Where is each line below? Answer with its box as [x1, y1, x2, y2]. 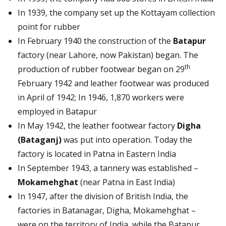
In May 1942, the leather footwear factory [18, 120, 177, 131]
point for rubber [18, 21, 80, 32]
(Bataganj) [18, 134, 62, 145]
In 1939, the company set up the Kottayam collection [18, 7, 215, 18]
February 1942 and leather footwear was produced [18, 77, 209, 89]
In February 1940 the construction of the [18, 35, 173, 46]
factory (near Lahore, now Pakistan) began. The [18, 49, 198, 61]
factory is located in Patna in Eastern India [18, 148, 176, 159]
